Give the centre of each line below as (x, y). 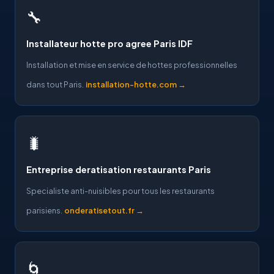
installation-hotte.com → (136, 84)
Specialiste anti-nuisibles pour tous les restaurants (120, 191)
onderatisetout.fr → (104, 210)
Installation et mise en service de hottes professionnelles (132, 65)
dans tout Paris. (55, 84)
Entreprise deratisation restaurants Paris (119, 169)
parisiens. (44, 210)
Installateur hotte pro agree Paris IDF (109, 43)
